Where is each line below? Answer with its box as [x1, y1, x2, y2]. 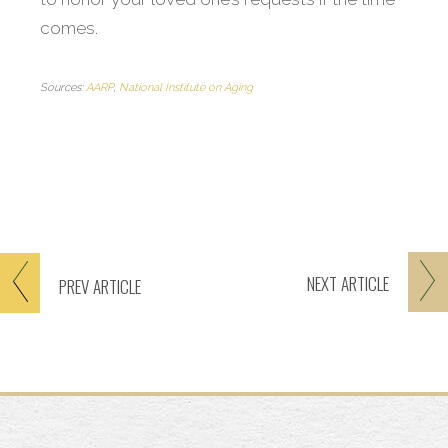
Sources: [40, 81, 86, 95]
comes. [40, 18, 98, 39]
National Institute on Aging [119, 81, 253, 95]
